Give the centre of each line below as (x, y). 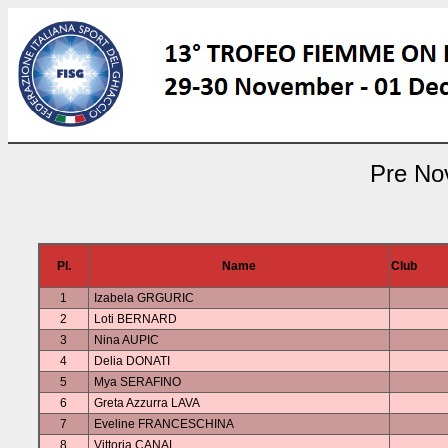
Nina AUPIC (126, 340)
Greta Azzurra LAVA (146, 403)
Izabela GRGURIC (143, 298)
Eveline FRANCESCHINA (163, 424)
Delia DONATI (131, 361)
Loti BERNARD (135, 319)
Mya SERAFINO (137, 382)
